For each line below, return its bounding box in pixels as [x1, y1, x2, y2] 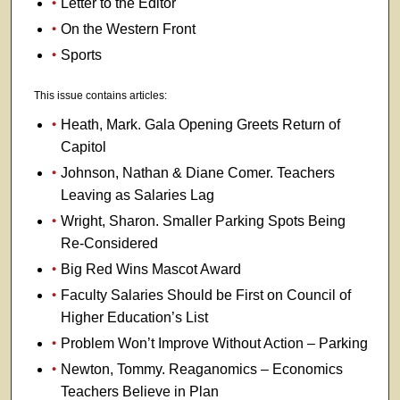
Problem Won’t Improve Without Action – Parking [60, 336, 368, 352]
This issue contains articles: [33, 88, 167, 102]
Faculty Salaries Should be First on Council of [60, 287, 351, 304]
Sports [60, 47, 102, 63]
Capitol [60, 139, 106, 155]
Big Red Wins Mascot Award [60, 262, 241, 278]
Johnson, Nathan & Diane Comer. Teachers [60, 165, 335, 181]
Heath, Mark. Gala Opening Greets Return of [60, 117, 340, 133]
